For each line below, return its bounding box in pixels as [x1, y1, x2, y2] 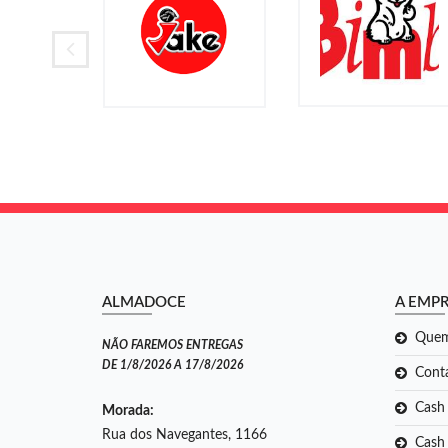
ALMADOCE [102, 294, 186, 310]
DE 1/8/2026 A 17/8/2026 [102, 358, 243, 371]
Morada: [102, 403, 154, 418]
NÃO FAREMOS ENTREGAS [102, 338, 243, 351]
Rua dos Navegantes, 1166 [102, 427, 267, 442]
